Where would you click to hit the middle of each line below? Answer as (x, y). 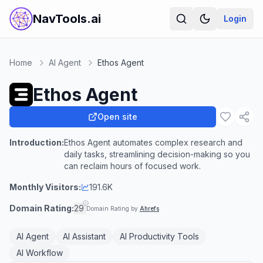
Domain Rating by (113, 208)
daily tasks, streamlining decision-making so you (157, 154)
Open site (117, 117)
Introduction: (37, 142)
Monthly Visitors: (45, 187)
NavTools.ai (67, 19)
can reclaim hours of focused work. (132, 166)
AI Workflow (40, 253)
